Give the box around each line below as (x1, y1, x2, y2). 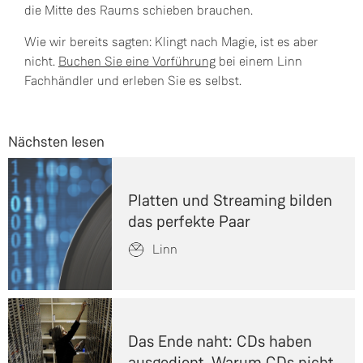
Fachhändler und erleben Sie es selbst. (24, 73, 241, 88)
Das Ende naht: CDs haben (128, 331, 313, 351)
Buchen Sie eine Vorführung (58, 53, 216, 69)
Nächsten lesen (8, 133, 105, 151)
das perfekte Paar (128, 211, 251, 231)
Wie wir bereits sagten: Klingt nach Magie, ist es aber (24, 34, 318, 49)
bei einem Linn (216, 53, 302, 69)
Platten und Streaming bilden (128, 190, 333, 210)
